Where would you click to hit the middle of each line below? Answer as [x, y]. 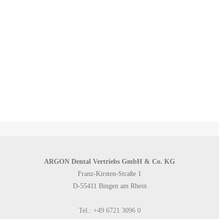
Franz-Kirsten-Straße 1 [109, 174]
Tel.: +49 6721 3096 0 [109, 210]
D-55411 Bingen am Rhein [109, 186]
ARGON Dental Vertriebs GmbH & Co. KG [109, 162]
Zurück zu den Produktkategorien [115, 68]
